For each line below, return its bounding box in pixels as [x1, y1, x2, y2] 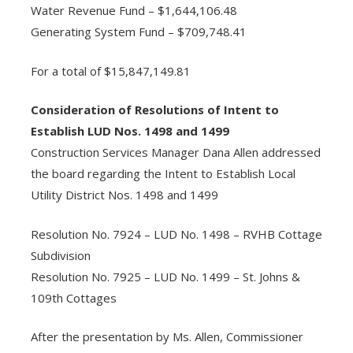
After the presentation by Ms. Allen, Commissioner [30, 329, 303, 345]
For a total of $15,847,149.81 [30, 62, 191, 79]
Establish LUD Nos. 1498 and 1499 [30, 123, 229, 139]
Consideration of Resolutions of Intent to [30, 102, 279, 118]
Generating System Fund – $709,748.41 [30, 24, 247, 40]
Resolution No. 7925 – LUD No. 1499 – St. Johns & [30, 268, 300, 284]
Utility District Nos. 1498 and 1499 [30, 187, 218, 203]
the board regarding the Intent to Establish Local [30, 165, 295, 182]
